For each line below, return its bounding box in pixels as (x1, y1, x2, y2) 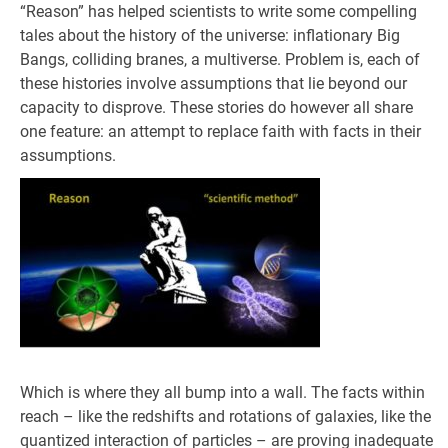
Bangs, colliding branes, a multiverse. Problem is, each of (20, 50, 420, 69)
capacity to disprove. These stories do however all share (20, 98, 413, 117)
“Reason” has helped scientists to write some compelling (20, 2, 417, 21)
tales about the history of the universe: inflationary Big (20, 26, 400, 45)
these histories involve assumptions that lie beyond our (20, 74, 407, 93)
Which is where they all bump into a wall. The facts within (20, 383, 425, 402)
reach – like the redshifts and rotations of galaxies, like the (20, 407, 431, 426)
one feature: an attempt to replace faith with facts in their (20, 122, 421, 141)
